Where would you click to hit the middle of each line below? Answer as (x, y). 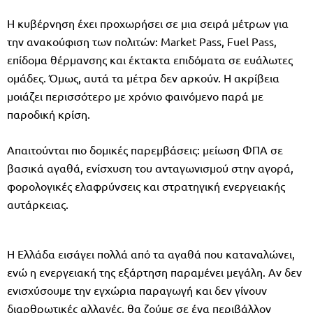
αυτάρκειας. (38, 204)
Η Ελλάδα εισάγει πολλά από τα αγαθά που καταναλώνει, (151, 253)
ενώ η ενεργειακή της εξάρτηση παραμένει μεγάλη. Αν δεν (154, 271)
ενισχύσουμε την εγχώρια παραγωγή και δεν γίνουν (137, 290)
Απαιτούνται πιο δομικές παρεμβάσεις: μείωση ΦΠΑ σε (145, 149)
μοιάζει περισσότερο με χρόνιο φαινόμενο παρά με (135, 95)
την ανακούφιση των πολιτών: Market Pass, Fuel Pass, (142, 41)
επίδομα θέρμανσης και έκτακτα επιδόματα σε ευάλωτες (150, 59)
